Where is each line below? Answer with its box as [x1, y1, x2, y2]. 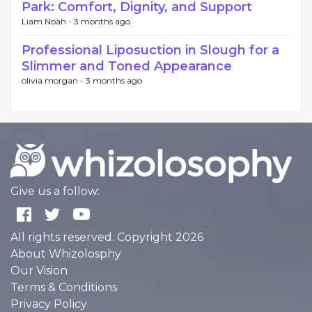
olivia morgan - [22, 75, 86, 86]
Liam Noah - [22, 16, 74, 26]
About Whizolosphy [10, 247, 121, 260]
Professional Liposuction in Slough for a [22, 42, 279, 58]
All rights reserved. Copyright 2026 [10, 231, 203, 244]
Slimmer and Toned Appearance [22, 58, 232, 74]
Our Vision [10, 264, 68, 277]
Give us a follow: [10, 185, 100, 198]
